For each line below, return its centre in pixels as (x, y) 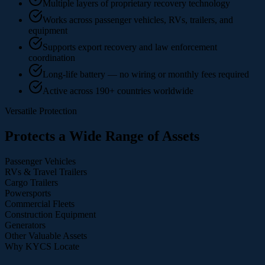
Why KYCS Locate (42, 246)
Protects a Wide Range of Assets (102, 136)
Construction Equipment (50, 214)
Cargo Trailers (31, 182)
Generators (25, 225)
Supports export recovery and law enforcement (130, 47)
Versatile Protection (41, 111)
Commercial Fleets (40, 203)
